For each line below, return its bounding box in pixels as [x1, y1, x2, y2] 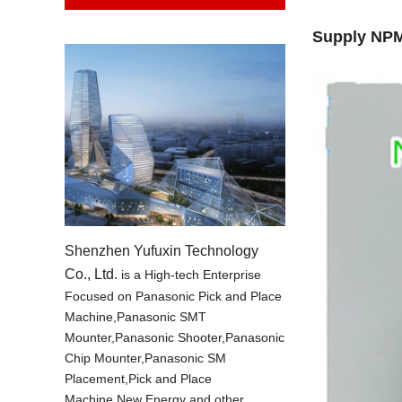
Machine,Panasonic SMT [65, 310, 206, 325]
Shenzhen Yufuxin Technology [65, 243, 258, 259]
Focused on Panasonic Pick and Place [65, 289, 282, 304]
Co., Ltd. [65, 267, 118, 283]
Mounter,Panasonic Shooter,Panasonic [65, 330, 284, 345]
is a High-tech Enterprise [118, 267, 261, 283]
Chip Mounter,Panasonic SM [65, 351, 226, 366]
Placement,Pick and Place [65, 371, 212, 387]
